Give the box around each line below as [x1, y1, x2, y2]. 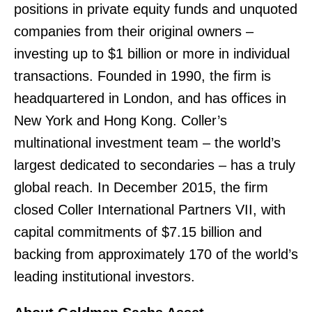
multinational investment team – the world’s [14, 135, 281, 150]
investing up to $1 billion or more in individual [14, 46, 290, 61]
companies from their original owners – [14, 24, 253, 39]
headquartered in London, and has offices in [14, 91, 286, 106]
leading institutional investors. [14, 269, 195, 284]
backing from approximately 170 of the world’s [14, 247, 298, 262]
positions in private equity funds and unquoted [14, 1, 297, 17]
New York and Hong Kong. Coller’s [14, 113, 227, 128]
